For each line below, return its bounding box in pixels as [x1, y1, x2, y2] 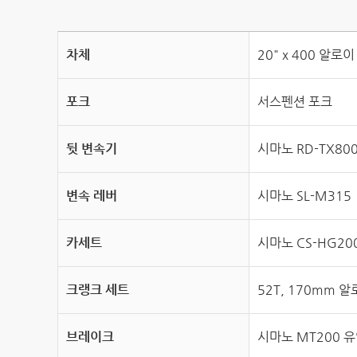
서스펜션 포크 [257, 93, 332, 109]
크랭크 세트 [66, 281, 129, 297]
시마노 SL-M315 [257, 187, 351, 203]
